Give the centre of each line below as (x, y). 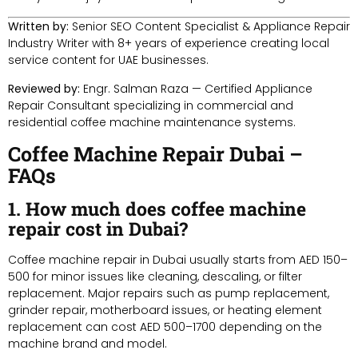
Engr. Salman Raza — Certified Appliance (196, 88)
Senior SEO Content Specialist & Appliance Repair (209, 26)
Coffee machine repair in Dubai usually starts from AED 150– (178, 259)
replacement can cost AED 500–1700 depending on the (165, 326)
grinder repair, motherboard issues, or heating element (165, 310)
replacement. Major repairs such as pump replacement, (169, 293)
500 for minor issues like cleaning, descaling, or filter (155, 276)
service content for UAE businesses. (108, 60)
